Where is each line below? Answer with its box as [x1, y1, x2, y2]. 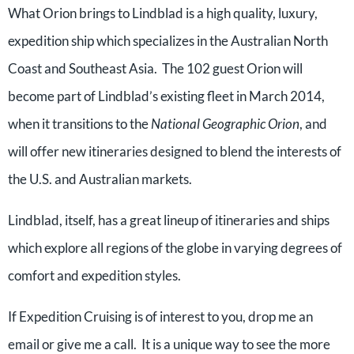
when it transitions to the [8, 115, 151, 132]
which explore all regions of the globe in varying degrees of [8, 239, 342, 256]
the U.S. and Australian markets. [8, 171, 192, 187]
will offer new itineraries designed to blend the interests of [8, 143, 341, 160]
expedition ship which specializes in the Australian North [8, 32, 328, 49]
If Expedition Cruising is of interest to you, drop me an [8, 308, 313, 325]
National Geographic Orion [151, 115, 299, 132]
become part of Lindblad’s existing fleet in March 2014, [8, 88, 325, 104]
